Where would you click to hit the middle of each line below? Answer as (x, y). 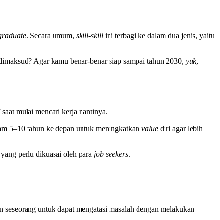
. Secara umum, (51, 36)
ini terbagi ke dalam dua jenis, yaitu (160, 36)
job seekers (111, 154)
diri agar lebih (181, 129)
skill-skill (91, 36)
